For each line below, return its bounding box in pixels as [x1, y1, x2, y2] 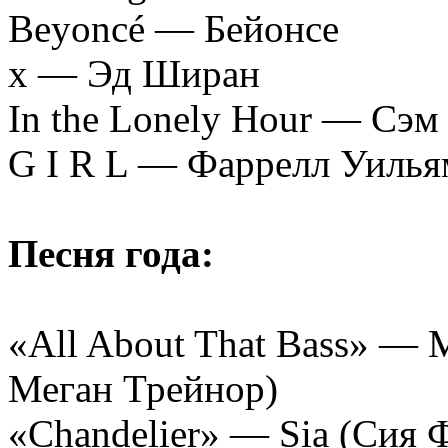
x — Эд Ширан [8, 51, 260, 95]
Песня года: [8, 231, 214, 275]
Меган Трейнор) [8, 366, 278, 410]
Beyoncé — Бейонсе [8, 6, 339, 50]
